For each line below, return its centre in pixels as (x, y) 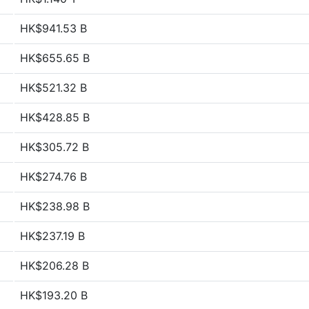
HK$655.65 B (55, 58)
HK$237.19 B (52, 236)
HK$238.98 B (55, 206)
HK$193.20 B (54, 295)
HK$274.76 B (53, 177)
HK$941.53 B (53, 28)
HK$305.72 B (54, 147)
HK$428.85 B (55, 117)
